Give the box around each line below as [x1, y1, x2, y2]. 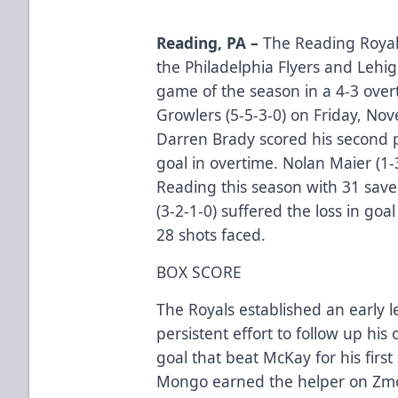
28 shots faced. [156, 223, 267, 245]
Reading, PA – [156, 31, 264, 53]
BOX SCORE [156, 260, 247, 283]
